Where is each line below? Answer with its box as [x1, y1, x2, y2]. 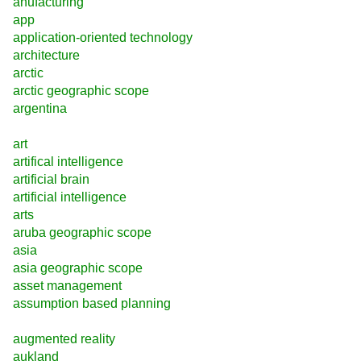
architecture [13, 48, 80, 62]
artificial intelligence [13, 190, 127, 205]
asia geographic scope [13, 261, 143, 276]
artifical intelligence [13, 155, 123, 169]
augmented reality [13, 332, 115, 346]
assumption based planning [13, 297, 171, 311]
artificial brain [13, 172, 89, 187]
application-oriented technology [13, 30, 193, 44]
